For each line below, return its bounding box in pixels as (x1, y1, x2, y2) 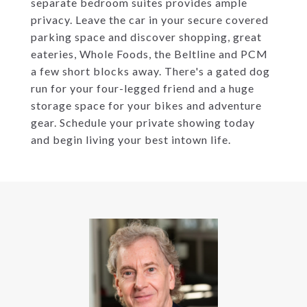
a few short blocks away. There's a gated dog (31, 64, 270, 77)
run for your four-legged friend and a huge (31, 82, 254, 95)
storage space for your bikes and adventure (31, 99, 262, 112)
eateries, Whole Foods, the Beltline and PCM (31, 47, 268, 60)
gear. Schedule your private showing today (31, 116, 255, 129)
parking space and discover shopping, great (31, 30, 262, 43)
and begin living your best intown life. (31, 133, 231, 146)
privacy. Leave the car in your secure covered (31, 13, 269, 26)
